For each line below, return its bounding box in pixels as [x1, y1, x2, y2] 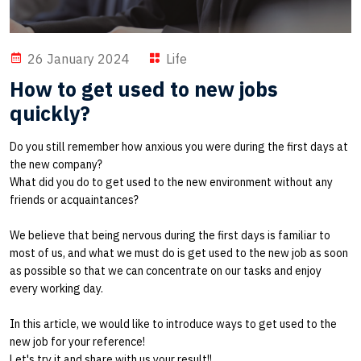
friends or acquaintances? [10, 192, 139, 207]
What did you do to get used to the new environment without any [10, 174, 333, 189]
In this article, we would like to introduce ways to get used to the [10, 316, 337, 331]
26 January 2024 [24, 50, 130, 67]
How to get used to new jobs [10, 75, 278, 102]
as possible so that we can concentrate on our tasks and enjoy [10, 263, 322, 278]
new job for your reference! [10, 334, 145, 349]
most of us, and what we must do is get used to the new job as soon [10, 245, 348, 260]
